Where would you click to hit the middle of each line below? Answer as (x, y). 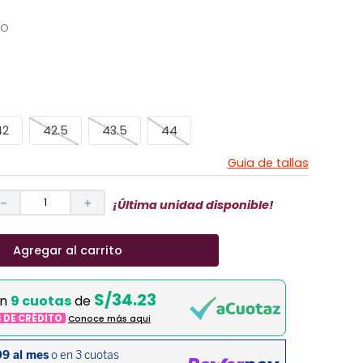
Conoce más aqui (109, 319)
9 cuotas (41, 301)
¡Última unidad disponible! (193, 205)
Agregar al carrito (67, 250)
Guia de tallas (268, 163)
